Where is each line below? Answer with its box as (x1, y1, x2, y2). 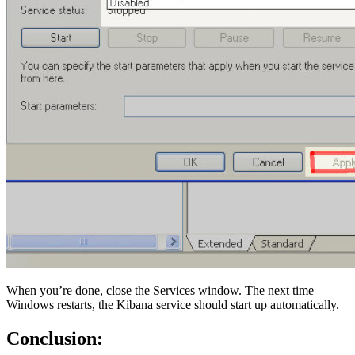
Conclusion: (6, 328, 103, 349)
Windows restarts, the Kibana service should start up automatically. (6, 298, 339, 312)
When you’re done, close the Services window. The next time (6, 284, 314, 298)
